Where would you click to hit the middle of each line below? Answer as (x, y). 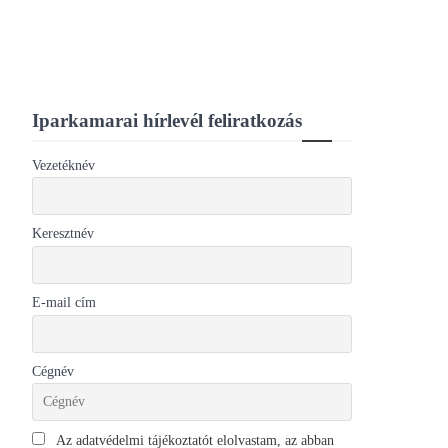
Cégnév (53, 371)
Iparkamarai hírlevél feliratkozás (167, 120)
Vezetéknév (63, 165)
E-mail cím (64, 303)
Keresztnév (63, 234)
